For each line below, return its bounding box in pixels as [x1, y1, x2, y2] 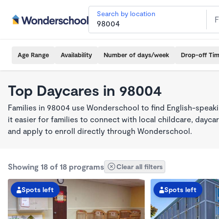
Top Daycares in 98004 [8, 81, 162, 99]
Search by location [97, 9, 155, 18]
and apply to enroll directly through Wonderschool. [8, 126, 192, 135]
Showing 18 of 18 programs [8, 162, 104, 171]
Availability [61, 51, 92, 59]
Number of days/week [104, 51, 169, 59]
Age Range [18, 51, 49, 59]
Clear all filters [116, 162, 163, 171]
